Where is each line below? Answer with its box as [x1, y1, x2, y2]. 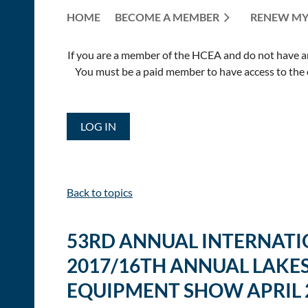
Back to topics [67, 185, 133, 199]
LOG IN [80, 119, 116, 133]
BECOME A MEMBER [115, 10, 219, 23]
